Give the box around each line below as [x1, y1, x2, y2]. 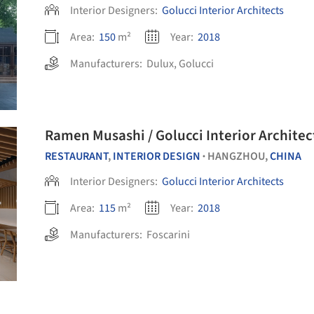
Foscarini [146, 227, 190, 243]
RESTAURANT [45, 149, 108, 164]
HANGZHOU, [207, 149, 270, 164]
